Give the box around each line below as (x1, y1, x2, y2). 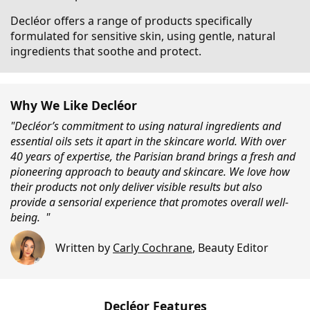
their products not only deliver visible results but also (10, 179, 262, 195)
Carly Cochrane (113, 239, 192, 255)
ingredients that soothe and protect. (10, 44, 201, 60)
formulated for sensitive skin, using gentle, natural (10, 28, 275, 44)
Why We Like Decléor (10, 97, 137, 114)
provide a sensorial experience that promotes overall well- (10, 194, 289, 210)
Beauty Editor (198, 239, 268, 255)
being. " (10, 210, 50, 226)
